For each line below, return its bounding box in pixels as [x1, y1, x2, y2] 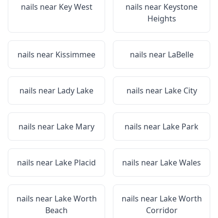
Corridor [145, 205, 178, 216]
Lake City [164, 85, 197, 96]
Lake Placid [55, 157, 96, 168]
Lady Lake [57, 85, 93, 96]
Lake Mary [56, 121, 94, 132]
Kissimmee [55, 49, 95, 60]
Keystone [163, 1, 198, 12]
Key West [58, 1, 92, 12]
